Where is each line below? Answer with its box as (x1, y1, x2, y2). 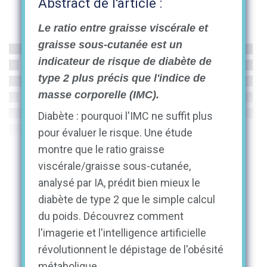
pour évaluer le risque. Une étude (38, 126, 193, 139)
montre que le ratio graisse (38, 143, 165, 156)
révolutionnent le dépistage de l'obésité (38, 243, 224, 256)
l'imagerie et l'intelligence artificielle (38, 226, 207, 240)
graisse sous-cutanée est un (38, 39, 183, 51)
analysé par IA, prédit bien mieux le (38, 176, 201, 190)
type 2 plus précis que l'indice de (38, 72, 206, 85)
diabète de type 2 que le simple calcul (38, 193, 216, 206)
